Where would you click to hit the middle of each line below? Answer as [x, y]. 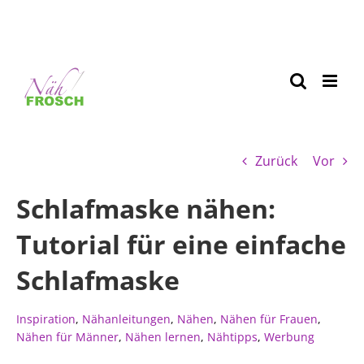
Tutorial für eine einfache [181, 244]
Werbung [289, 337]
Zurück [276, 161]
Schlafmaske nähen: [146, 208]
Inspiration [46, 319]
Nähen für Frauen [269, 319]
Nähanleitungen [126, 319]
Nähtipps [232, 337]
